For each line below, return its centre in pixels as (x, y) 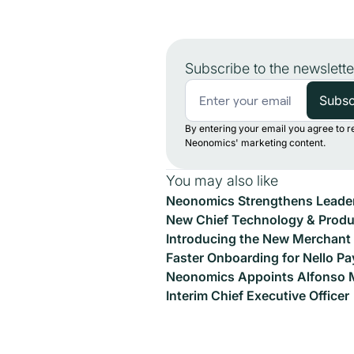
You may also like (222, 181)
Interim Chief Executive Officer (258, 296)
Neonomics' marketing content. (255, 143)
